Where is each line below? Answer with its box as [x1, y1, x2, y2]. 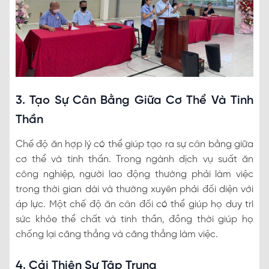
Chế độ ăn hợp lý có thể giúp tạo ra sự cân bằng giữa [16, 139, 253, 150]
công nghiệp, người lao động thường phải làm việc [16, 169, 253, 180]
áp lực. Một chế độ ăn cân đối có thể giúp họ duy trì [16, 199, 253, 210]
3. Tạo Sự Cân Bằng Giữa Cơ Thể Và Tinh [16, 94, 253, 107]
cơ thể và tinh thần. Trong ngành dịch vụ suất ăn [16, 154, 253, 165]
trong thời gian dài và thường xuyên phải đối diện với [16, 184, 253, 195]
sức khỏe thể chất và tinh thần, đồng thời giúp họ [16, 214, 253, 225]
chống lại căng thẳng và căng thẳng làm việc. [16, 229, 218, 240]
